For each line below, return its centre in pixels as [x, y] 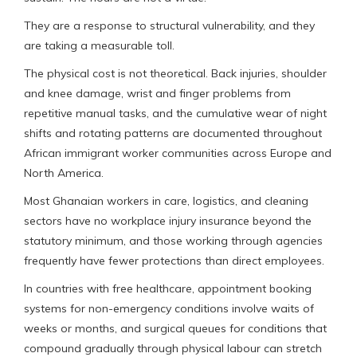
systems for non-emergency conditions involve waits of [169, 308]
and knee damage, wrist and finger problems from [157, 93]
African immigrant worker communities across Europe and [178, 153]
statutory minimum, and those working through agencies [173, 240]
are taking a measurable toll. [99, 45]
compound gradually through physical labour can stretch [173, 348]
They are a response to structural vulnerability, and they [169, 25]
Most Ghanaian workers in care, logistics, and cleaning [166, 200]
